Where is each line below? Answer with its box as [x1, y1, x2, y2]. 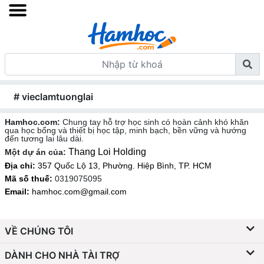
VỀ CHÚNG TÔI [5, 225, 73, 237]
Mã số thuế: [5, 174, 52, 184]
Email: [5, 187, 32, 197]
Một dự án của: [5, 147, 66, 157]
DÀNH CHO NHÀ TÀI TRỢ [5, 249, 120, 262]
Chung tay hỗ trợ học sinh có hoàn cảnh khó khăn [60, 117, 249, 127]
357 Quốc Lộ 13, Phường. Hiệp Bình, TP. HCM [35, 161, 212, 171]
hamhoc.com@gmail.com [32, 187, 127, 197]
